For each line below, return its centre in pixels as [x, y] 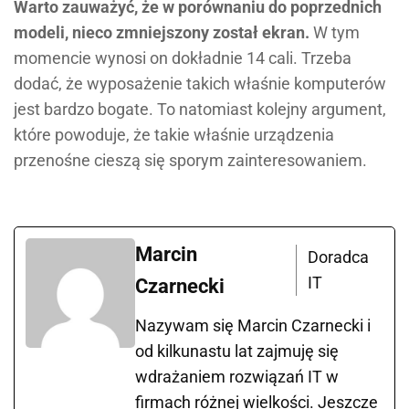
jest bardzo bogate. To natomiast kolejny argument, [200, 110]
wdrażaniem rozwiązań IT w [237, 377]
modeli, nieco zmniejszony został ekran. [162, 33]
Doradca [338, 257]
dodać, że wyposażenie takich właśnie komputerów [200, 84]
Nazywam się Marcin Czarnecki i [253, 326]
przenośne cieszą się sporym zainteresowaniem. [190, 161]
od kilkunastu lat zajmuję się [237, 351]
